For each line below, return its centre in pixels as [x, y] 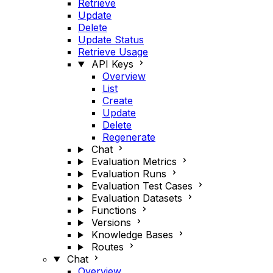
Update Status [111, 40]
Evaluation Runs [129, 174]
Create [118, 101]
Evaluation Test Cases [142, 186]
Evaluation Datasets [136, 198]
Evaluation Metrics [134, 161]
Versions [111, 222]
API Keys [112, 64]
